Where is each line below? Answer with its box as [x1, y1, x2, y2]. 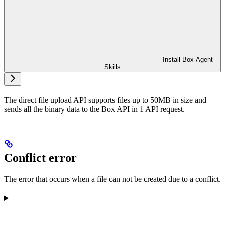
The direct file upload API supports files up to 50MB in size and [4, 96, 206, 105]
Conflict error [4, 151, 77, 165]
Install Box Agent [163, 56, 213, 64]
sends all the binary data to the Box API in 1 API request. [4, 105, 185, 114]
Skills [104, 63, 121, 71]
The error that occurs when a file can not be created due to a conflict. [4, 175, 221, 184]
